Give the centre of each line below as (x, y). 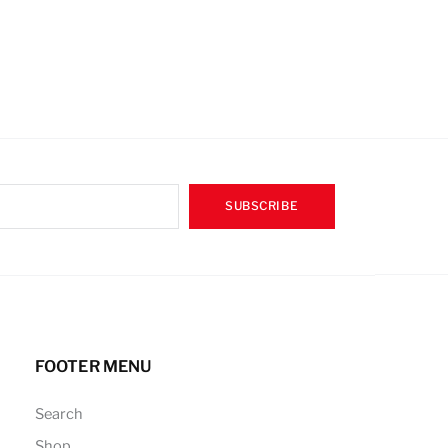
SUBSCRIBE (261, 206)
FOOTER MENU (93, 366)
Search (58, 413)
